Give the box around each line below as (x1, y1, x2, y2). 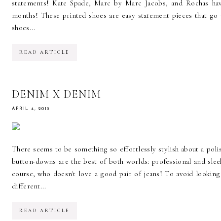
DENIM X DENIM (12, 87, 102, 101)
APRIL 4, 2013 (12, 106, 50, 111)
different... (12, 181, 46, 190)
